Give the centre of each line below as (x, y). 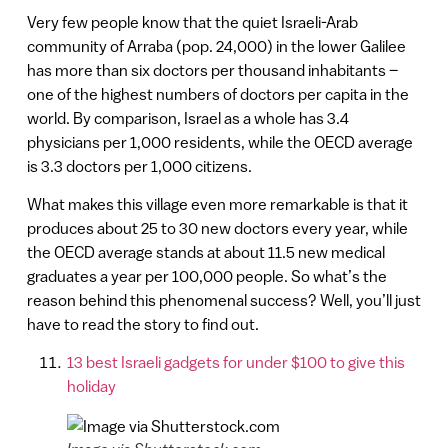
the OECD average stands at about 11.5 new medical (205, 252)
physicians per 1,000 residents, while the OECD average (219, 141)
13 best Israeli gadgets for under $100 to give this (235, 362)
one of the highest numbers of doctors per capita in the (217, 93)
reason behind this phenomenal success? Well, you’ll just (223, 300)
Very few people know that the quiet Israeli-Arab (192, 21)
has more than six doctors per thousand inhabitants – (212, 69)
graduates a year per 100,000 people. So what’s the (206, 276)
